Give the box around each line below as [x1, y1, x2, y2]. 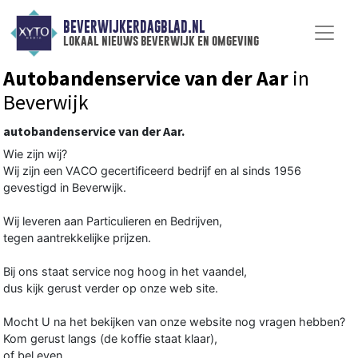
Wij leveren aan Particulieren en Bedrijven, [3, 213, 222, 228]
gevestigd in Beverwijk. [3, 180, 126, 194]
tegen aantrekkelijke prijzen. [3, 230, 151, 245]
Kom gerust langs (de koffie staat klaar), [3, 331, 217, 345]
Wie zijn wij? [3, 146, 67, 161]
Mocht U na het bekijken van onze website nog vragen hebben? [3, 314, 345, 328]
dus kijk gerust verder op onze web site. [3, 280, 218, 295]
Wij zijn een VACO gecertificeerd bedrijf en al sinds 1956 [3, 163, 301, 177]
